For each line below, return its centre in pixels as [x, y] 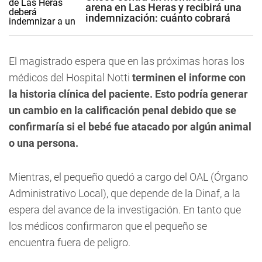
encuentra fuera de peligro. [71, 242]
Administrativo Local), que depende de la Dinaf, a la [125, 193]
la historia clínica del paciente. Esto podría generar [128, 94]
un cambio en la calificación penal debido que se [123, 110]
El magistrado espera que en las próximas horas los [127, 61]
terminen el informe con [188, 77]
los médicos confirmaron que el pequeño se [108, 226]
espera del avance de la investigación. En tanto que [125, 210]
